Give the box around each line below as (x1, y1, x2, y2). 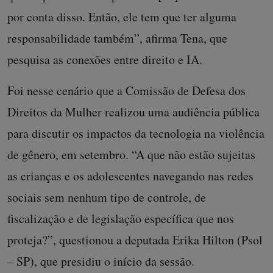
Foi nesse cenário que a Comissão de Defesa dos (7, 82, 246, 99)
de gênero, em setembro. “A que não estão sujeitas (7, 146, 255, 163)
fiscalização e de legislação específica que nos (7, 210, 234, 227)
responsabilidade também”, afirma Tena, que (7, 30, 227, 47)
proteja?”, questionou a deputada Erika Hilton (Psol (7, 232, 263, 249)
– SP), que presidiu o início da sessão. (7, 253, 194, 270)
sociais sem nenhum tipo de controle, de (7, 189, 206, 206)
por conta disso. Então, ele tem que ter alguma (7, 9, 236, 26)
